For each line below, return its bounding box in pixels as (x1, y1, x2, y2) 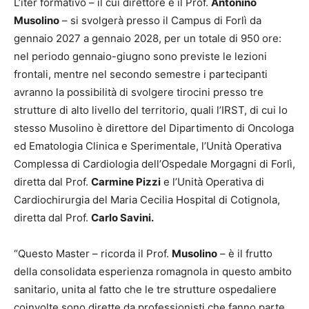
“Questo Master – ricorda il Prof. (14, 247, 172, 261)
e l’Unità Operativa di (161, 175, 264, 189)
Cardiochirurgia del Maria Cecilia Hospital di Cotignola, (14, 193, 280, 207)
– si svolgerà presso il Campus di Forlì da (59, 14, 261, 28)
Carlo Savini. (91, 211, 154, 225)
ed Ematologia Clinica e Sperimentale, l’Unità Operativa (14, 139, 281, 153)
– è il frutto (217, 247, 272, 261)
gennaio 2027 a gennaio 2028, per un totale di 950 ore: (14, 32, 281, 46)
